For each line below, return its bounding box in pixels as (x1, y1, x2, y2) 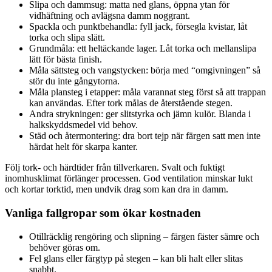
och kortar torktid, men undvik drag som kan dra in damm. (5, 184, 228, 195)
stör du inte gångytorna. (29, 76, 120, 87)
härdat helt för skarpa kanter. (29, 141, 138, 152)
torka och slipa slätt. (29, 32, 105, 43)
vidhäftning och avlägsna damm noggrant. (29, 10, 190, 21)
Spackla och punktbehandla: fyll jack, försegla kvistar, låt (29, 21, 247, 32)
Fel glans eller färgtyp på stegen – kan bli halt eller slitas (29, 253, 243, 263)
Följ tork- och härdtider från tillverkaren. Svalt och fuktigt (5, 162, 225, 173)
